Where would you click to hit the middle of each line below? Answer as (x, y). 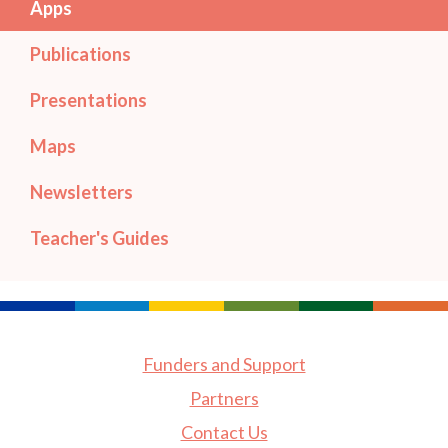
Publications (80, 54)
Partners (224, 398)
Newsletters (81, 192)
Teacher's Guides (99, 238)
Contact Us (224, 432)
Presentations (88, 100)
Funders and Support (224, 364)
